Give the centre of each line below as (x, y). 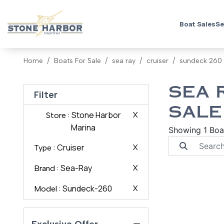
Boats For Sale (78, 61)
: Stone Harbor (93, 115)
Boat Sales (197, 24)
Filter (46, 95)
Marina (83, 128)
